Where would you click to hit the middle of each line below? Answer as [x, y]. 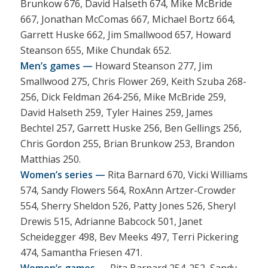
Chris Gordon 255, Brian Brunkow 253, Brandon [127, 143]
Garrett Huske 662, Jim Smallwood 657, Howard [125, 34]
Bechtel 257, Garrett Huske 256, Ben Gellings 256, [131, 128]
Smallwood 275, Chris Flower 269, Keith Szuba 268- [133, 81]
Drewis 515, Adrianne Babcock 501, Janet [111, 221]
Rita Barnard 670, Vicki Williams [176, 174]
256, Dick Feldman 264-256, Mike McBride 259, [123, 97]
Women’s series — [63, 174]
